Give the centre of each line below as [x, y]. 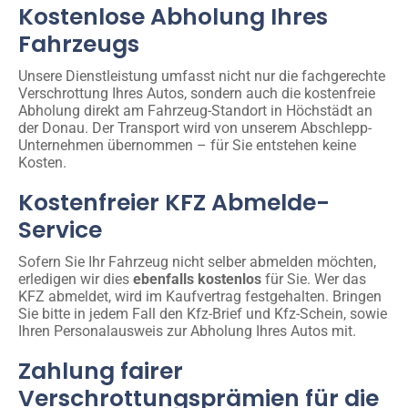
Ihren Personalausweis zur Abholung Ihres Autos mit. [187, 331]
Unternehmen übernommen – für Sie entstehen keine [187, 145]
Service [60, 229]
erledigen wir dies [76, 279]
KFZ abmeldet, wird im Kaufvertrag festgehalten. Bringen [200, 296]
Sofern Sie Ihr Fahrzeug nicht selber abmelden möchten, [197, 261]
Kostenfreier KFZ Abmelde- [174, 202]
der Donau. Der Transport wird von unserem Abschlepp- [195, 127]
